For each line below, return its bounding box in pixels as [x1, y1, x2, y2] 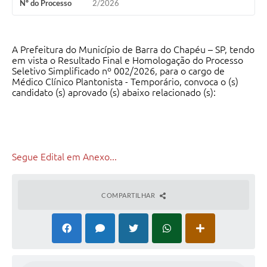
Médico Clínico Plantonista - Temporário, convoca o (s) [12, 76, 238, 88]
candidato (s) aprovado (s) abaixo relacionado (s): [12, 87, 216, 98]
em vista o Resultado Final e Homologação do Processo [12, 55, 243, 66]
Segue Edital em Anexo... [12, 151, 117, 163]
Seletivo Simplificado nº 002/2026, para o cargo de [12, 66, 225, 77]
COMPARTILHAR [101, 191, 157, 200]
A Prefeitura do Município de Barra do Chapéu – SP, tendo [12, 44, 254, 55]
